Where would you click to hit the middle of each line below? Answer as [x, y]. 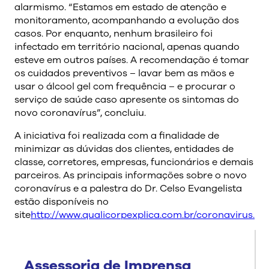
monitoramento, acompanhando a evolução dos [127, 20]
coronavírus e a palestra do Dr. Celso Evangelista [128, 188]
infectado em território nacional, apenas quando [127, 47]
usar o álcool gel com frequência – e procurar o [125, 86]
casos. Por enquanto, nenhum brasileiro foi [113, 33]
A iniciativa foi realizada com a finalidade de [117, 135]
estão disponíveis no [62, 201]
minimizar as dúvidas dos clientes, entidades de [124, 149]
